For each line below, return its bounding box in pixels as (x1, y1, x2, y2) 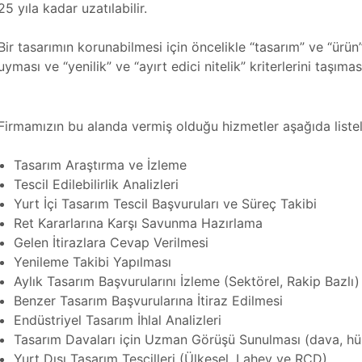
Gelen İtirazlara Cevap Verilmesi (14, 234, 209, 251)
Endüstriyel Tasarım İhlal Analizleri (14, 312, 222, 329)
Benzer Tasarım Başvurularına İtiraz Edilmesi (14, 293, 284, 309)
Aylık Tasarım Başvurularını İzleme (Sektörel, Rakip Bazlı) (14, 273, 360, 290)
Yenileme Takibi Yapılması (14, 254, 172, 271)
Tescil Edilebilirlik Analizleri (14, 176, 179, 193)
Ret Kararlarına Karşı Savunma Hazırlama (14, 215, 263, 232)
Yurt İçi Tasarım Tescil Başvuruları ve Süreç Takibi (14, 196, 318, 213)
